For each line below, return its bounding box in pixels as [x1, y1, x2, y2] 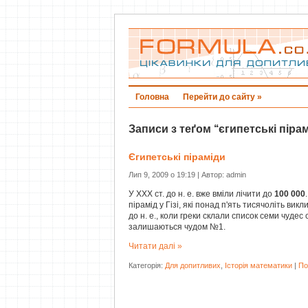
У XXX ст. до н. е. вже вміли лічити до [129, 189, 274, 199]
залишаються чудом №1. [129, 222, 225, 232]
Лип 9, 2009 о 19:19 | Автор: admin [129, 170, 246, 179]
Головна [135, 92, 169, 102]
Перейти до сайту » [183, 92, 262, 102]
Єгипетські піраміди [129, 151, 225, 163]
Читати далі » [129, 241, 182, 252]
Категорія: [129, 261, 165, 270]
